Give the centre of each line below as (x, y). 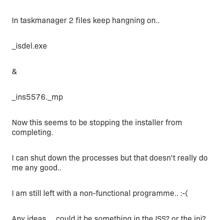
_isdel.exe (29, 46)
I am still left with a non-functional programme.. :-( (100, 193)
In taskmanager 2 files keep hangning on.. (86, 20)
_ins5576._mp (37, 97)
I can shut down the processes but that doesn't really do (110, 158)
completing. (32, 132)
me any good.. (37, 168)
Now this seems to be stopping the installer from (97, 123)
